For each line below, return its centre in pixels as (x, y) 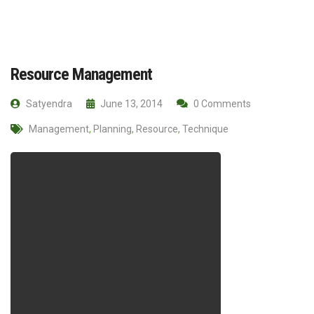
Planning (112, 129)
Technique (205, 129)
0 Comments (221, 103)
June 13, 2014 (130, 103)
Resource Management (81, 74)
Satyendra (48, 103)
